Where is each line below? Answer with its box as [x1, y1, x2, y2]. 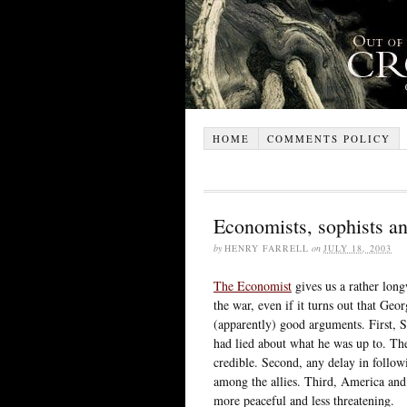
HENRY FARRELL [224, 241, 309, 254]
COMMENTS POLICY [266, 131, 391, 145]
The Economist [213, 276, 292, 294]
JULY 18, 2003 [323, 241, 392, 254]
